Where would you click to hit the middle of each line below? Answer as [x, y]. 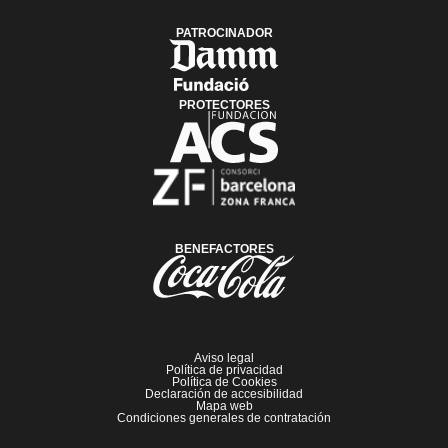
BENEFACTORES [224, 249]
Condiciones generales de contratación [224, 418]
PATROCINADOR [224, 33]
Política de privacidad [224, 370]
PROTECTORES [224, 105]
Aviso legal [224, 358]
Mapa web [224, 406]
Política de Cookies [224, 382]
